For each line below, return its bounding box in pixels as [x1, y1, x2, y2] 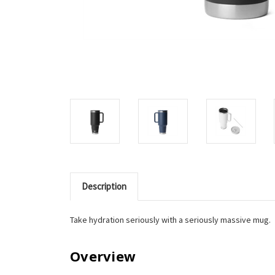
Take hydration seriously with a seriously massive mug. [70, 214, 271, 225]
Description [81, 180, 126, 192]
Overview [70, 246, 136, 265]
